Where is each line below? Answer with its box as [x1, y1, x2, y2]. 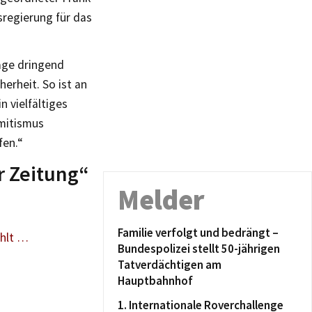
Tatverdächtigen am [118, 257, 221, 272]
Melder [118, 182, 205, 217]
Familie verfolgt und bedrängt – [118, 225, 279, 240]
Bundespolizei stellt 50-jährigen [118, 241, 280, 256]
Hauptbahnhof [118, 273, 193, 288]
